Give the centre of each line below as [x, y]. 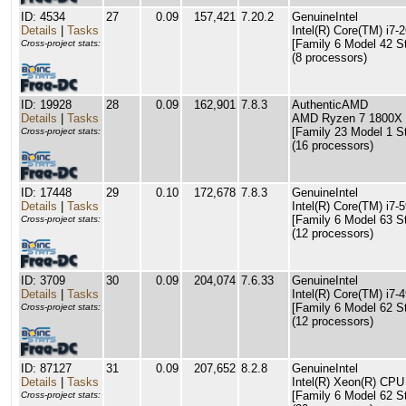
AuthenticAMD [330, 105]
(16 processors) [333, 145]
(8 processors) [329, 58]
